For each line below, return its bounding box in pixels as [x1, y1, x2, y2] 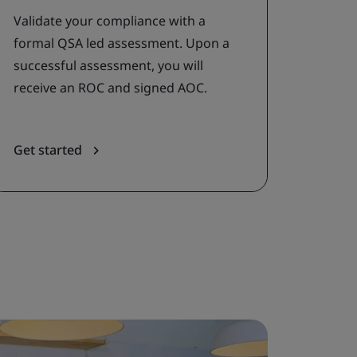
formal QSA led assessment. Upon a [14, 34, 229, 52]
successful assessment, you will [14, 57, 203, 74]
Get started [14, 141, 85, 159]
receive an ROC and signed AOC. [14, 79, 207, 96]
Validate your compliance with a [14, 12, 206, 29]
